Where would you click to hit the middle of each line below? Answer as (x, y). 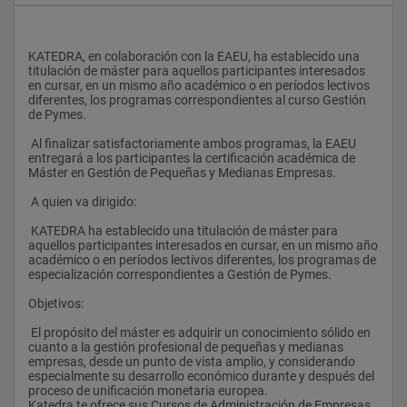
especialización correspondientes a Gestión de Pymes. (180, 274)
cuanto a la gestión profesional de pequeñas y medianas (186, 347)
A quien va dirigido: (84, 201)
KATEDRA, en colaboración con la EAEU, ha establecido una (194, 56)
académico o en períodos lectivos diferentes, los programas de (202, 259)
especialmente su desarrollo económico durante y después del (201, 376)
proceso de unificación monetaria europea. (148, 390)
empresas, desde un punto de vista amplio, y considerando (192, 361)
